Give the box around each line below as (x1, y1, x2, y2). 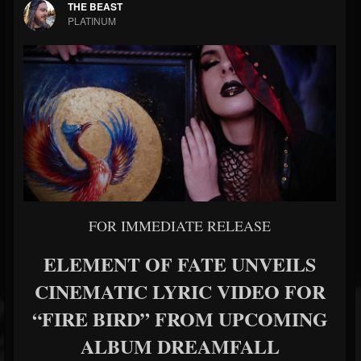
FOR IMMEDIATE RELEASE (89, 216, 271, 235)
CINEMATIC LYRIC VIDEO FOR (34, 277, 326, 305)
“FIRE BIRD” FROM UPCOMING (31, 305, 328, 333)
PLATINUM (68, 14, 116, 27)
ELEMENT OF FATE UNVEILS (44, 250, 316, 278)
